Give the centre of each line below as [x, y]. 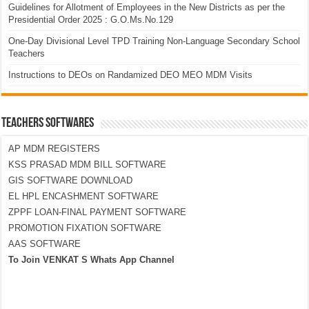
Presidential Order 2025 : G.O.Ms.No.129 [91, 20]
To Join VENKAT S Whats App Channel [92, 260]
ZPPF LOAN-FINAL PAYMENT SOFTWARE [98, 212]
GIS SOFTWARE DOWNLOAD [71, 181]
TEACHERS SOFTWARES [48, 124]
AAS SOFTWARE [45, 244]
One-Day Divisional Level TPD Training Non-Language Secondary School [154, 41]
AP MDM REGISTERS [54, 149]
